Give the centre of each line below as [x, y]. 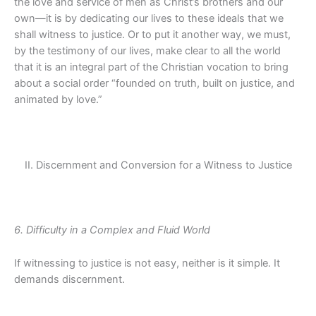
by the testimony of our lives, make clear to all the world [147, 50]
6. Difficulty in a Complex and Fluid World [112, 230]
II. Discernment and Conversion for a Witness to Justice [158, 165]
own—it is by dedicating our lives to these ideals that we [149, 18]
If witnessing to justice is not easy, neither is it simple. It [147, 263]
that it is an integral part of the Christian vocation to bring [151, 67]
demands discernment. [69, 279]
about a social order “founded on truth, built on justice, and [154, 83]
